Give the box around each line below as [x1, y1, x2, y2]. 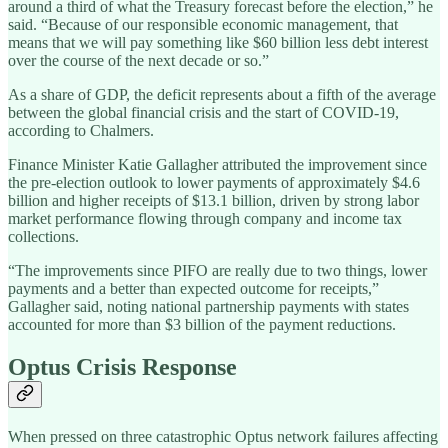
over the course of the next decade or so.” [8, 51, 269, 69]
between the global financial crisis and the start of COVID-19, [8, 103, 399, 121]
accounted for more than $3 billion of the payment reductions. [8, 315, 396, 333]
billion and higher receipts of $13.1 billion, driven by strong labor [8, 191, 419, 209]
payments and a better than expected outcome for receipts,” [8, 279, 379, 297]
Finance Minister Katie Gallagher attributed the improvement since [8, 155, 427, 173]
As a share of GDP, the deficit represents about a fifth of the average [8, 85, 436, 103]
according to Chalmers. [8, 121, 154, 139]
